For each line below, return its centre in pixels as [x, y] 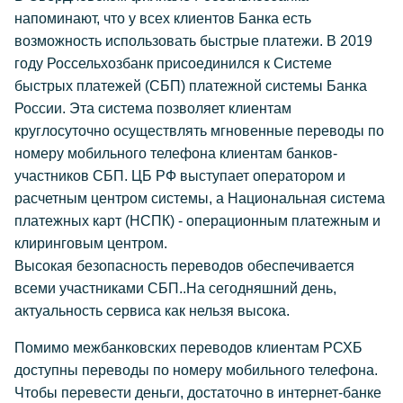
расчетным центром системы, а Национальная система [200, 198]
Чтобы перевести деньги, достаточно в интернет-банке [198, 393]
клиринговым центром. [91, 243]
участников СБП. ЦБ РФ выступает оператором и [180, 176]
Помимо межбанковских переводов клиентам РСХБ [188, 348]
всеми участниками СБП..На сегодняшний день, [175, 288]
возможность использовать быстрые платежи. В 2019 [193, 41]
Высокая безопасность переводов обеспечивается [184, 266]
